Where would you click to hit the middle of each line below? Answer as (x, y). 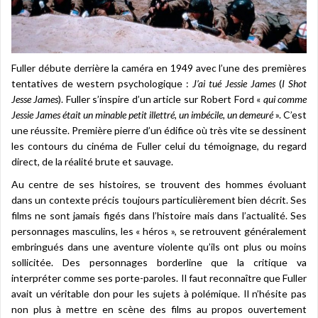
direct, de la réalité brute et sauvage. (92, 161)
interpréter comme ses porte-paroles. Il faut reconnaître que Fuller (159, 278)
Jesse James (35, 99)
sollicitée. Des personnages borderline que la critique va (159, 262)
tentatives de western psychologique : (102, 83)
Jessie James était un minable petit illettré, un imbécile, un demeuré (142, 114)
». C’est (290, 114)
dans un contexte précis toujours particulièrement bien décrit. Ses (159, 199)
